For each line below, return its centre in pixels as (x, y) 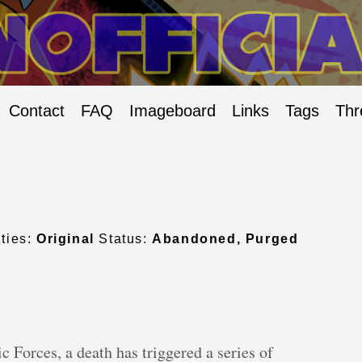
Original (65, 239)
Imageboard (173, 111)
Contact (37, 111)
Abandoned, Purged (225, 239)
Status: (123, 239)
